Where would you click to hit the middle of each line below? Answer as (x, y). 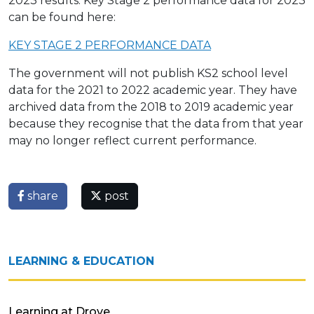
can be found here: (62, 17)
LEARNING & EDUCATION (81, 261)
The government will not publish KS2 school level (148, 73)
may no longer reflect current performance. (132, 140)
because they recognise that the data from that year (156, 123)
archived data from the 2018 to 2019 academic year (151, 107)
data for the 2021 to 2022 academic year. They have (153, 90)
